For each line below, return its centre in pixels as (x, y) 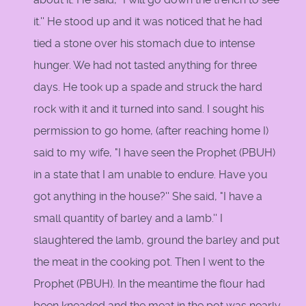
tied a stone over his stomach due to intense (144, 44)
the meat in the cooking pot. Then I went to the (149, 262)
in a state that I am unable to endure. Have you (151, 175)
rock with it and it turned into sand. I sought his (149, 109)
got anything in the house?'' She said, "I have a (148, 197)
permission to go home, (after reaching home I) (151, 131)
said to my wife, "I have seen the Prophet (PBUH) (154, 153)
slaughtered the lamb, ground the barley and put (156, 240)
